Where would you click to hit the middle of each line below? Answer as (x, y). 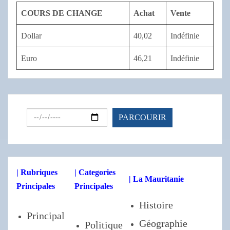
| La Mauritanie (156, 179)
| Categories (95, 172)
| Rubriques (37, 172)
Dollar (31, 35)
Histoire (156, 205)
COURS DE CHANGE (62, 13)
